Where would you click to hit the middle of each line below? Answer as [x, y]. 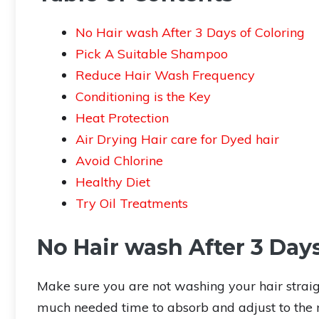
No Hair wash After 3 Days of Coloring [190, 32]
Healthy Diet [113, 182]
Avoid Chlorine [119, 160]
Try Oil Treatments [132, 203]
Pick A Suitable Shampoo [152, 53]
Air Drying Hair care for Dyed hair [177, 139]
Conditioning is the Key [143, 96]
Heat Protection [122, 117]
